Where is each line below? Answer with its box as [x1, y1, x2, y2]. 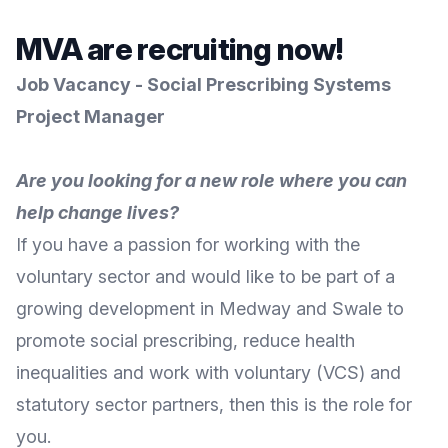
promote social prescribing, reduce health [16, 330, 355, 351]
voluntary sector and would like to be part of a [16, 266, 395, 287]
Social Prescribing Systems [147, 74, 391, 95]
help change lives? [16, 202, 179, 223]
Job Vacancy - [16, 74, 147, 95]
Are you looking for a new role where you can [16, 170, 407, 191]
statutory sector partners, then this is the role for [16, 394, 412, 415]
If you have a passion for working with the [16, 234, 360, 255]
